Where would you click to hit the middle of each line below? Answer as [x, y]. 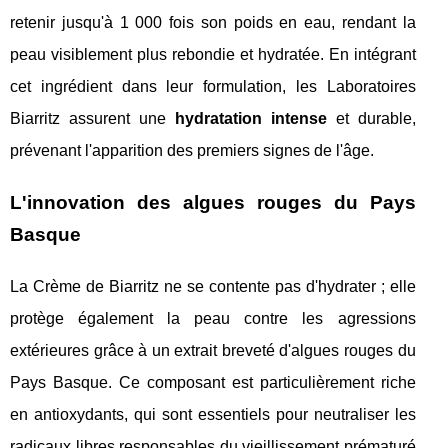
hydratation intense [250, 119]
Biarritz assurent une [92, 119]
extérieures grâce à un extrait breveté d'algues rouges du [213, 351]
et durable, [371, 119]
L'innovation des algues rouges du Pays [213, 203]
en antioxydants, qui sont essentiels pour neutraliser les [213, 415]
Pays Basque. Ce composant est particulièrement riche [213, 383]
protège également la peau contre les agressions [213, 319]
